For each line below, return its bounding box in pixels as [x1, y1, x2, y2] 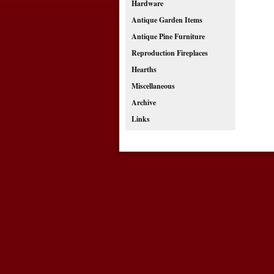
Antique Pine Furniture [131, 31, 205, 42]
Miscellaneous [131, 81, 175, 91]
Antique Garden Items [131, 15, 202, 25]
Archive [131, 97, 156, 108]
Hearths [131, 64, 157, 75]
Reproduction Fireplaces [131, 48, 208, 58]
